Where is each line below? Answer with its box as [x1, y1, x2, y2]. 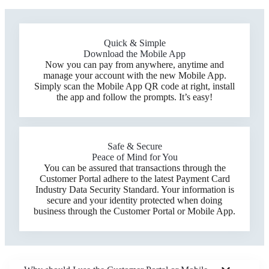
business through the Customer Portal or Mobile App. [34, 205, 235, 216]
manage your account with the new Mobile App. [43, 70, 226, 80]
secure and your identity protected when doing [47, 195, 222, 205]
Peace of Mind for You [91, 151, 178, 162]
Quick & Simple [103, 37, 166, 48]
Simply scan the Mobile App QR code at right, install [34, 80, 235, 91]
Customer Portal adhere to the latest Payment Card [39, 173, 230, 184]
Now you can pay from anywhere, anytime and [45, 59, 224, 70]
